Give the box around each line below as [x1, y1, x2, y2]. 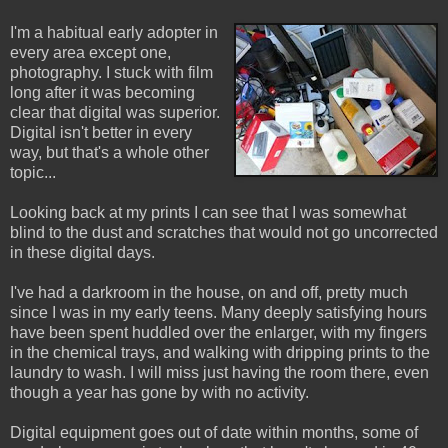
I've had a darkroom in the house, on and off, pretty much [10, 283, 408, 301]
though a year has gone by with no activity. [10, 383, 309, 401]
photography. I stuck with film [10, 63, 213, 81]
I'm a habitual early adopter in [10, 23, 218, 41]
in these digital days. [10, 243, 155, 261]
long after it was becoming [10, 83, 195, 101]
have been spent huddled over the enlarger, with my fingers [10, 323, 427, 341]
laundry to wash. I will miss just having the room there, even [10, 363, 429, 381]
